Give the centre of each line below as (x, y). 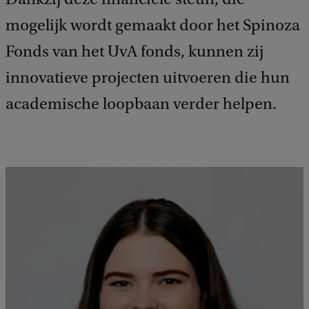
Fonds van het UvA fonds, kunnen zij (134, 51)
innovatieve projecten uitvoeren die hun (148, 78)
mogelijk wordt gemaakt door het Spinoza (153, 25)
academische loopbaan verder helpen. (141, 104)
